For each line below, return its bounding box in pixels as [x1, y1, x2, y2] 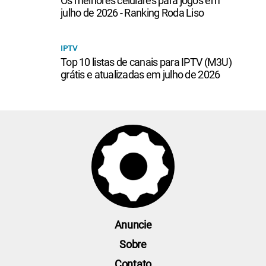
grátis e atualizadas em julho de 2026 [61, 68, 220, 81]
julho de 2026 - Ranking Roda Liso [61, 7, 204, 19]
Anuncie [114, 218, 152, 231]
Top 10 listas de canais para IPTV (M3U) [61, 56, 232, 68]
